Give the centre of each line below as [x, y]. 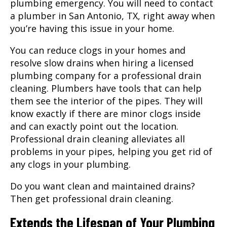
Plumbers [72, 88]
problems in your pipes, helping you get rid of [111, 151]
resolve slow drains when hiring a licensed [102, 63]
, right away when [176, 15]
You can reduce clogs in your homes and [98, 50]
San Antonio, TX [103, 15]
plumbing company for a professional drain [106, 75]
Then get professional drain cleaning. [92, 198]
